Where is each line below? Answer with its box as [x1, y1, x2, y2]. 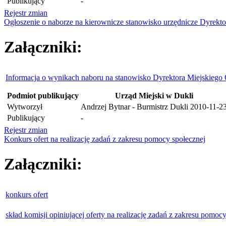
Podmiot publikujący [7, 91, 79, 100]
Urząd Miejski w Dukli [115, 91, 193, 100]
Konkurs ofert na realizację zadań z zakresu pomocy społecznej [4, 135, 205, 144]
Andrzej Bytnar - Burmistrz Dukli [81, 102, 188, 111]
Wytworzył [7, 102, 42, 111]
